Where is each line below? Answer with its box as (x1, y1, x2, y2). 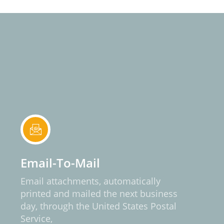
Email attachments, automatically (20, 175, 160, 187)
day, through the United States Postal (20, 200, 176, 212)
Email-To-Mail (20, 154, 100, 171)
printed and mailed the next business (20, 187, 177, 199)
